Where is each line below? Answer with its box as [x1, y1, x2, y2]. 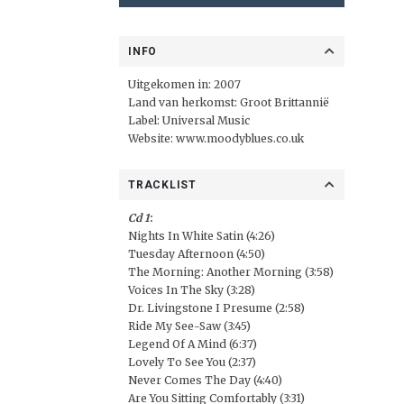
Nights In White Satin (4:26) [128, 229, 275, 243]
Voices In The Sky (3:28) [128, 283, 255, 297]
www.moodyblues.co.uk [176, 132, 304, 145]
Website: [128, 132, 176, 145]
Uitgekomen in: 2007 [128, 78, 241, 91]
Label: [128, 114, 162, 127]
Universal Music [162, 114, 250, 127]
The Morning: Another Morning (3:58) [128, 265, 334, 279]
